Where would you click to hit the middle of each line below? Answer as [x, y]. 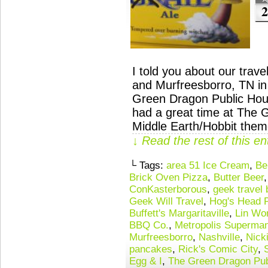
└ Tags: [148, 165]
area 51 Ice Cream [208, 165]
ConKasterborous [168, 189]
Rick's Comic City [218, 249]
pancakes [151, 249]
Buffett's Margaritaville [179, 213]
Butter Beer [239, 177]
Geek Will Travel [166, 201]
